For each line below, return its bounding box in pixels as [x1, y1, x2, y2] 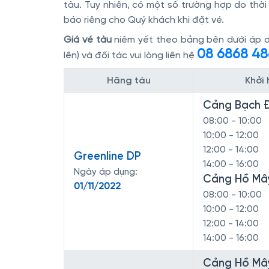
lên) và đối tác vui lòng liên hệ [64, 50, 197, 61]
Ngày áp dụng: [74, 168, 138, 177]
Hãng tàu [106, 76, 151, 86]
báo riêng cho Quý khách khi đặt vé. [64, 15, 224, 25]
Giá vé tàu [64, 35, 112, 45]
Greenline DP [74, 151, 141, 163]
